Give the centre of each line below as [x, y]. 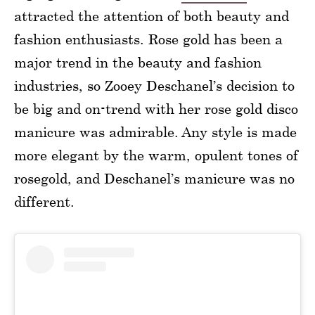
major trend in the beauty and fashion [138, 62]
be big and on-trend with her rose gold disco [156, 108]
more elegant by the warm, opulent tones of [156, 155]
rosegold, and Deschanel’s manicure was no [154, 178]
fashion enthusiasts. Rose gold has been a [148, 39]
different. [44, 201]
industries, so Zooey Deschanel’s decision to [154, 85]
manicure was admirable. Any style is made [155, 131]
